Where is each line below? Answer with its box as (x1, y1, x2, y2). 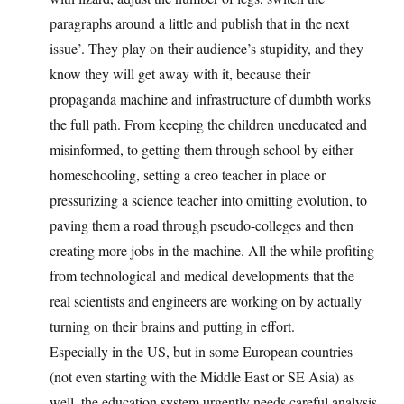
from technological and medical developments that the (50, 266, 354, 286)
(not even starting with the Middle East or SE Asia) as (50, 367, 354, 387)
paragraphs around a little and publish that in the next (50, 14, 349, 33)
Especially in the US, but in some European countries (50, 342, 353, 362)
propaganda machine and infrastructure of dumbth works (50, 89, 371, 109)
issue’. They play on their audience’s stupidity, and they (50, 39, 363, 59)
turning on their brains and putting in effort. (50, 317, 295, 336)
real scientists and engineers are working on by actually (50, 291, 362, 311)
